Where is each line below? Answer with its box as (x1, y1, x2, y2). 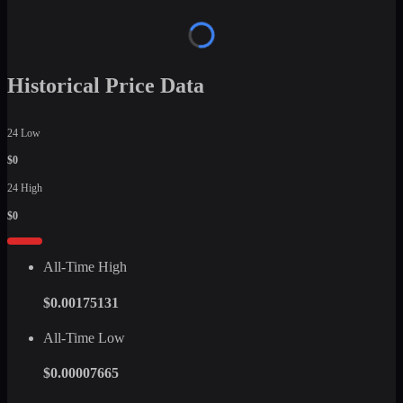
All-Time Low (43, 329, 125, 345)
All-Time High (43, 259, 127, 275)
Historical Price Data (7, 73, 204, 97)
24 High (7, 182, 42, 195)
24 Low (7, 126, 40, 139)
